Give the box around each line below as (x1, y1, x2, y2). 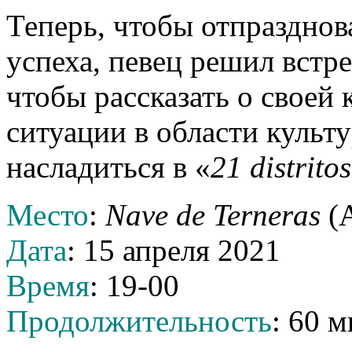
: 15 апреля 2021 (67, 233, 280, 267)
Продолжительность (6, 304, 272, 338)
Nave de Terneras (105, 198, 321, 232)
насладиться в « (6, 150, 211, 184)
